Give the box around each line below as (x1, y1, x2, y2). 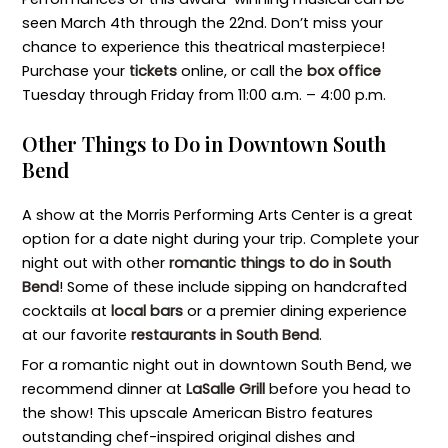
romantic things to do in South (168, 252, 391, 273)
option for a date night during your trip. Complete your (21, 228, 419, 249)
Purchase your (21, 61, 129, 82)
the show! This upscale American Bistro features (21, 403, 373, 423)
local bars (110, 300, 183, 321)
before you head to (264, 379, 411, 399)
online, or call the (176, 61, 307, 82)
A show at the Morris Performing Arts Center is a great (21, 204, 413, 225)
